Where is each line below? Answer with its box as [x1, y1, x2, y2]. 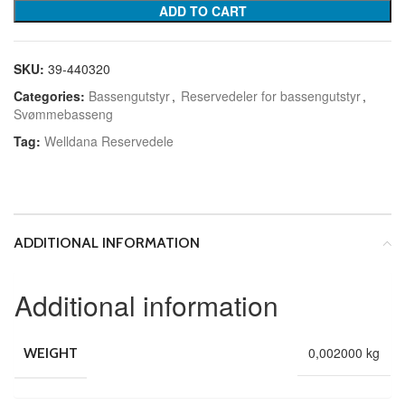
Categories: [14, 86, 85, 105]
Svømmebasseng [14, 104, 113, 123]
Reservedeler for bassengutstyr [181, 86, 361, 105]
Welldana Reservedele [44, 131, 174, 150]
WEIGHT [24, 344, 78, 362]
